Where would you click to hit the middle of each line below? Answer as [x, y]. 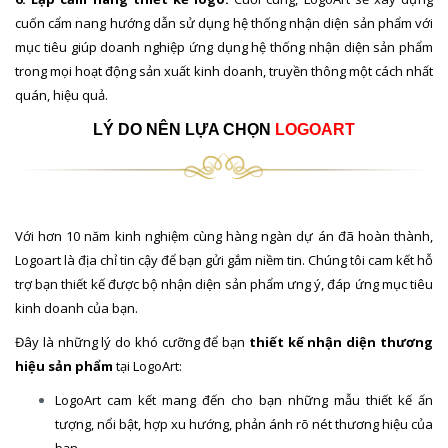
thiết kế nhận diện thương [341, 341]
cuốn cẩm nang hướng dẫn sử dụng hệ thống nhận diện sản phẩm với [224, 23]
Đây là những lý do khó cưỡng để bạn [132, 341]
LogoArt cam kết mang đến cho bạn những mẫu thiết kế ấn [244, 399]
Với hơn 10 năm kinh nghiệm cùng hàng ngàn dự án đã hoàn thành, [224, 235]
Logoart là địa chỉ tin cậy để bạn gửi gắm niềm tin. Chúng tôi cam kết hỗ [224, 259]
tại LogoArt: [147, 365]
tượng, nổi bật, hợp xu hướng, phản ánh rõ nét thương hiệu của [244, 423]
